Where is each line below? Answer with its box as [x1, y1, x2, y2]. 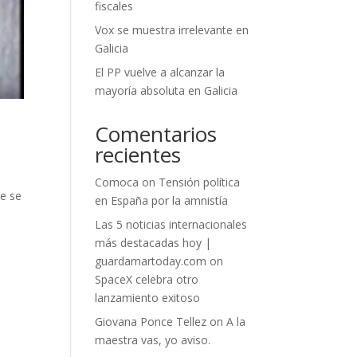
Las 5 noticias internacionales [95, 217, 248, 232]
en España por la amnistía [95, 193, 229, 208]
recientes [95, 140, 182, 169]
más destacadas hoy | [95, 235, 212, 250]
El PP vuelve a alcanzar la [95, 65, 226, 80]
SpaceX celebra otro [95, 272, 199, 287]
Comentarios [95, 120, 218, 148]
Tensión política [159, 175, 241, 190]
